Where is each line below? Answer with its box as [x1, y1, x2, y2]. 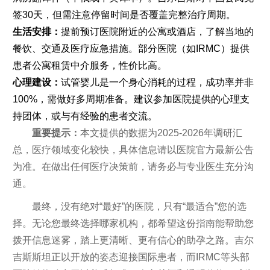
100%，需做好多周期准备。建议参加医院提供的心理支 [12, 93, 250, 104]
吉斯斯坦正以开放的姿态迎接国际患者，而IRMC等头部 [12, 252, 250, 262]
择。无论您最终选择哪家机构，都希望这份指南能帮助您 [12, 218, 254, 228]
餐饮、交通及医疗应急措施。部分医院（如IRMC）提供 [12, 43, 250, 54]
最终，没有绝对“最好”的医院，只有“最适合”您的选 [31, 201, 246, 212]
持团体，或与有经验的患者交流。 [12, 110, 157, 121]
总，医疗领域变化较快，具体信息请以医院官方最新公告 [12, 144, 254, 155]
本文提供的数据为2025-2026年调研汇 [80, 127, 242, 138]
